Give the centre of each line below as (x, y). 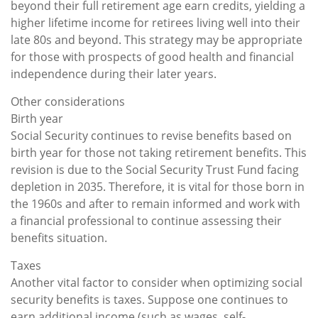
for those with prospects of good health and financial (152, 56)
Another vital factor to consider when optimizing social (157, 282)
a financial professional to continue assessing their (146, 220)
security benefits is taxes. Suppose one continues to (149, 299)
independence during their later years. (114, 73)
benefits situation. (59, 237)
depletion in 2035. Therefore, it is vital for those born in (158, 186)
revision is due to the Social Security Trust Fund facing (155, 169)
